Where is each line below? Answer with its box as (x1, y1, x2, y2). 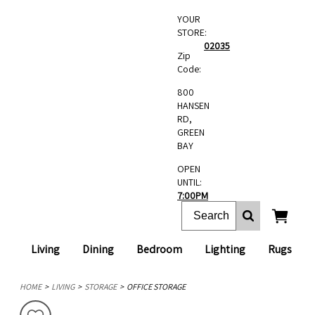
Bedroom (136, 242, 182, 257)
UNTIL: (177, 176, 202, 188)
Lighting (205, 242, 245, 257)
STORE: (177, 26, 207, 39)
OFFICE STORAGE (127, 281, 186, 292)
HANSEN (177, 99, 210, 112)
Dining (82, 242, 114, 257)
